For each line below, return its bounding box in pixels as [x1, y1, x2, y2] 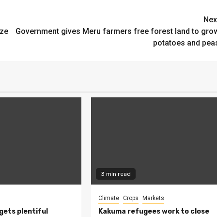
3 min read [101, 170, 131, 178]
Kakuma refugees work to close [98, 207, 210, 216]
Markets [142, 195, 165, 202]
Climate [98, 195, 120, 202]
